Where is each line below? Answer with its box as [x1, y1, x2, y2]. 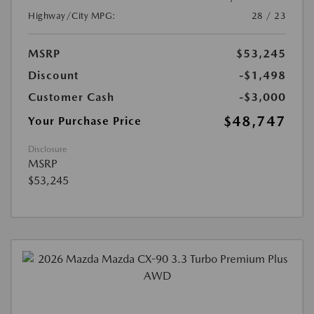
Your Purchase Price [28, 114, 142, 128]
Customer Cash [28, 90, 114, 104]
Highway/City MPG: [28, 11, 116, 21]
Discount [28, 69, 78, 82]
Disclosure [28, 144, 67, 154]
